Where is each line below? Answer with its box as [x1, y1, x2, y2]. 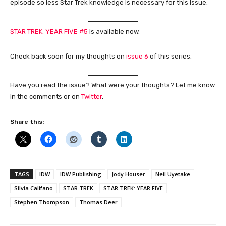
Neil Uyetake [155, 170, 190, 178]
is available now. [88, 27, 140, 35]
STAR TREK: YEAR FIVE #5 [10, 27, 88, 35]
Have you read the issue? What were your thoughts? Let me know [10, 81, 215, 89]
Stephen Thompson [14, 198, 69, 206]
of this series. [148, 52, 192, 60]
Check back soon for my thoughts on [10, 52, 125, 60]
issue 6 [125, 52, 148, 60]
